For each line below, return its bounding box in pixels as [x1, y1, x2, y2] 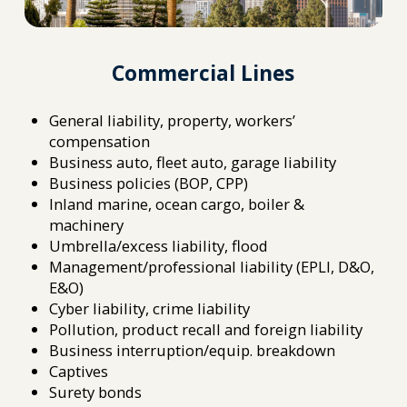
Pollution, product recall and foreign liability [49, 318, 363, 340]
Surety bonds [49, 381, 143, 402]
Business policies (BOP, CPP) [49, 172, 249, 194]
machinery [49, 213, 124, 235]
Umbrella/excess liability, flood [49, 234, 269, 256]
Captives [49, 360, 109, 382]
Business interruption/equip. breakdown [49, 339, 336, 361]
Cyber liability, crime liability [49, 297, 251, 319]
